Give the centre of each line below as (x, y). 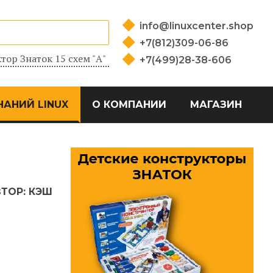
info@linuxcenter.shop (197, 26)
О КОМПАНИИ (129, 105)
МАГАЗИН (216, 105)
